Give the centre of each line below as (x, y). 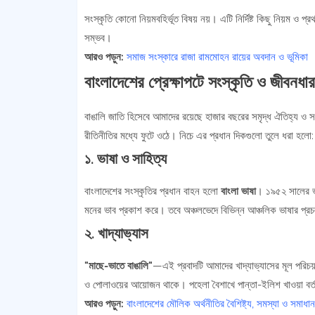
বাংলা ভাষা (238, 191)
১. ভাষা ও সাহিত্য (125, 159)
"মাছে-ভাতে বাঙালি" (118, 266)
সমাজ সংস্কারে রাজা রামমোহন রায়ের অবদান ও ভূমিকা (217, 57)
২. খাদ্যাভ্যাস (116, 233)
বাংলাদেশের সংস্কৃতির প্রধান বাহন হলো (152, 191)
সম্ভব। (98, 38)
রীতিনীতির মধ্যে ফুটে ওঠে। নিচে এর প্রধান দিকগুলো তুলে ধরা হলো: (199, 136)
